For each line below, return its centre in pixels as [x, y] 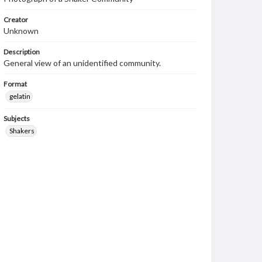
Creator [16, 20]
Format [15, 84]
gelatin [20, 96]
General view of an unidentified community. [82, 63]
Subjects [17, 118]
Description [22, 52]
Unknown [21, 31]
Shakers [22, 131]
